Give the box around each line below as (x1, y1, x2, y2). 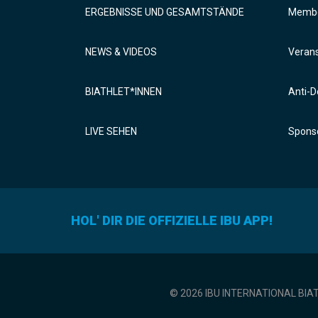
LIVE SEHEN (85, 126, 137, 138)
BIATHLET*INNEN (85, 86, 162, 98)
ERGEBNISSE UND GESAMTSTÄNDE (85, 6, 244, 18)
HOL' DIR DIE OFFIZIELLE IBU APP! (71, 213, 273, 229)
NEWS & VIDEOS (85, 46, 157, 58)
